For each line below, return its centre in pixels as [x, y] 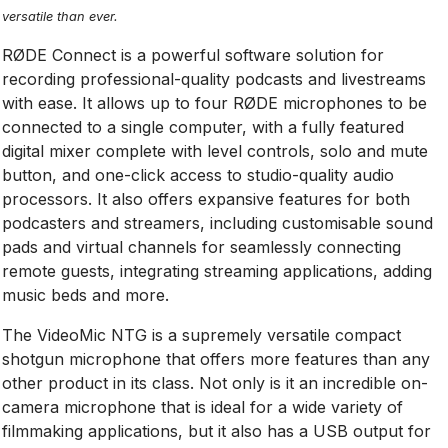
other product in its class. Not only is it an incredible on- [215, 382]
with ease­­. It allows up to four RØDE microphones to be [215, 102]
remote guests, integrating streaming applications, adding [217, 270]
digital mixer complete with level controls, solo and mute [215, 150]
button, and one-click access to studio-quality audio [198, 174]
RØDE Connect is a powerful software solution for [193, 54]
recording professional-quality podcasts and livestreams [214, 78]
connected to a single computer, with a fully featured [203, 126]
